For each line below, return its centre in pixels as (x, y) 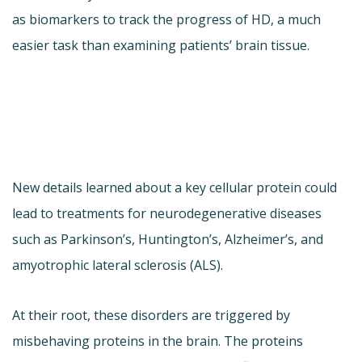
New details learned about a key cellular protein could (175, 188)
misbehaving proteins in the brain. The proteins (158, 341)
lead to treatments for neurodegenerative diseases (167, 214)
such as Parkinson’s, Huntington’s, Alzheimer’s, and (168, 240)
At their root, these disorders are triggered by (151, 316)
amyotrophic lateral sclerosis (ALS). (118, 265)
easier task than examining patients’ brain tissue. (161, 46)
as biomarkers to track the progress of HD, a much (166, 20)
